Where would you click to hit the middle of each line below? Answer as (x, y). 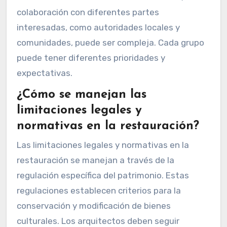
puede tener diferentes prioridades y (91, 58)
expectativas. (44, 73)
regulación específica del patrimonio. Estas (103, 176)
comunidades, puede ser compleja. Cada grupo (110, 42)
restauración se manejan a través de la (95, 160)
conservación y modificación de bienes (93, 206)
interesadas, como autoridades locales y (98, 27)
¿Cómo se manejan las (81, 94)
